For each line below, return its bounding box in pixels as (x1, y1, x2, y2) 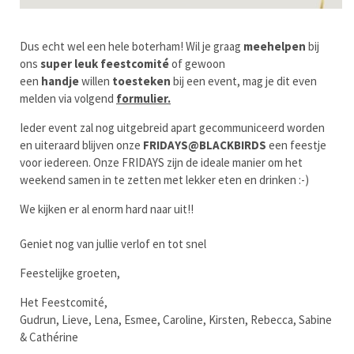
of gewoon (169, 56, 225, 72)
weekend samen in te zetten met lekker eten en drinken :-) (20, 172, 309, 188)
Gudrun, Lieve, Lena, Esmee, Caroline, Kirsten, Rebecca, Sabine (20, 312, 332, 328)
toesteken (112, 73, 171, 89)
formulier (116, 91, 168, 107)
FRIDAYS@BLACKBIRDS (143, 137, 266, 153)
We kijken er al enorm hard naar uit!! (20, 201, 194, 217)
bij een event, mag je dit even (171, 73, 317, 89)
